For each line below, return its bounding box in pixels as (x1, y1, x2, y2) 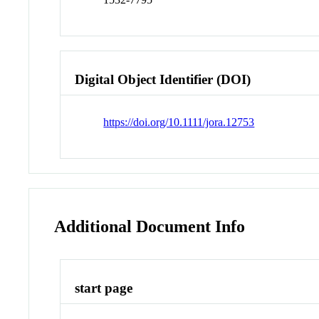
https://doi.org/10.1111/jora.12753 (103, 116, 255, 129)
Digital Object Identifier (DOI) (75, 71, 251, 87)
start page (75, 281, 133, 296)
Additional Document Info (54, 217, 246, 236)
